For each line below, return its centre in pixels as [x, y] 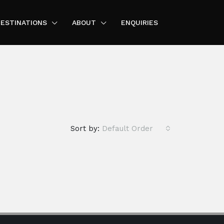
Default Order [127, 128]
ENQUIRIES [139, 22]
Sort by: [85, 128]
